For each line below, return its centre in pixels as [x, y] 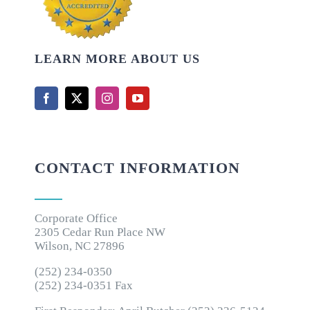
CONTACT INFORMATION [137, 168]
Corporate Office [76, 219]
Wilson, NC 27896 [79, 246]
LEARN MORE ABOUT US [117, 59]
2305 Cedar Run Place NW [100, 232]
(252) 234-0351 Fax [83, 286]
